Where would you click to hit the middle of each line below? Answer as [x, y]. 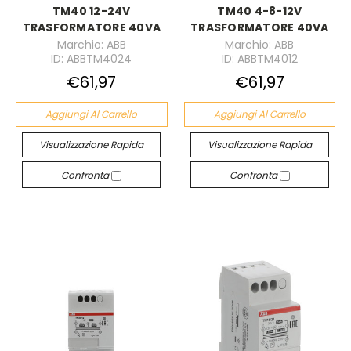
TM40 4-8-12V [260, 11]
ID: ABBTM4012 [259, 59]
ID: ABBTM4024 [92, 59]
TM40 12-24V [91, 11]
